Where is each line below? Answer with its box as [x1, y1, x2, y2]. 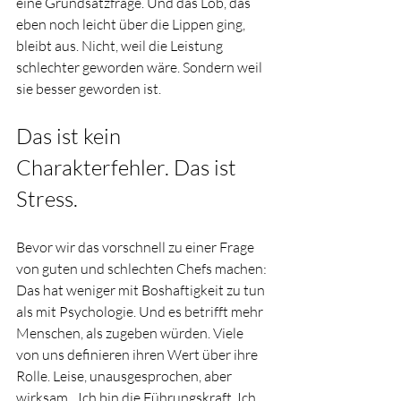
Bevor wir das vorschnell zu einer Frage [16, 238, 257, 256]
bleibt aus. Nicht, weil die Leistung [16, 37, 226, 55]
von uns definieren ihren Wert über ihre [16, 346, 260, 363]
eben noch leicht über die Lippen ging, [16, 15, 248, 33]
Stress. [16, 185, 78, 212]
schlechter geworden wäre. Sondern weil [16, 58, 265, 76]
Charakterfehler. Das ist [16, 154, 241, 181]
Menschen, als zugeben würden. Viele [16, 324, 246, 342]
